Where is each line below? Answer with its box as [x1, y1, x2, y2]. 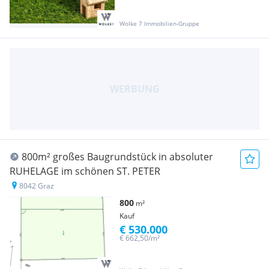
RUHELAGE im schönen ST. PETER [10, 164, 160, 178]
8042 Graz [19, 180, 54, 191]
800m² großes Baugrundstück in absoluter [22, 150, 213, 163]
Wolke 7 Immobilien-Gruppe [119, 19, 199, 28]
